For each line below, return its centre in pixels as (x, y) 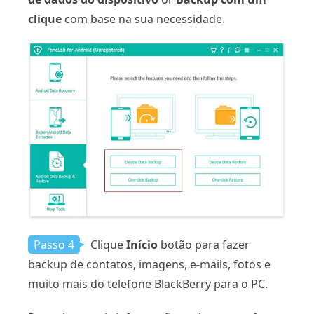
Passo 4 (54, 245)
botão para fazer (204, 245)
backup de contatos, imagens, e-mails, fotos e (149, 265)
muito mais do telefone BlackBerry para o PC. (148, 284)
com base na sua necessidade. (143, 19)
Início (142, 245)
